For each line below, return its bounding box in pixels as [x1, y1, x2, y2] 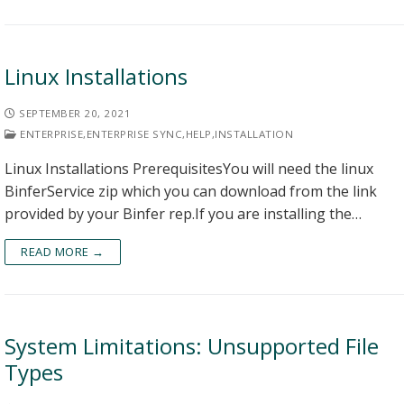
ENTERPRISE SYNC [86, 127, 182, 141]
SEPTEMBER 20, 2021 [19, 106, 131, 120]
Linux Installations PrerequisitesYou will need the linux [5, 159, 373, 179]
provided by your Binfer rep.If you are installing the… [5, 204, 362, 224]
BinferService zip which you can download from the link [5, 181, 377, 201]
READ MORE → [21, 243, 105, 260]
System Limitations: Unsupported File [5, 331, 379, 361]
